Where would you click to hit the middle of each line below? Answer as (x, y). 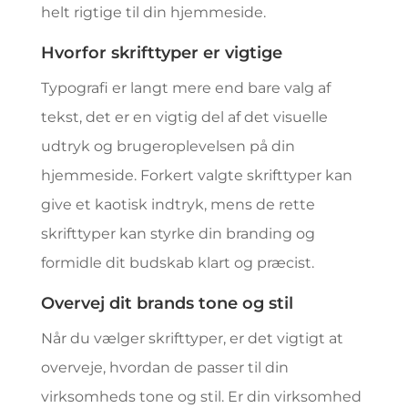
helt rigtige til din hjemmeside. (153, 12)
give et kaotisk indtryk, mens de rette (178, 204)
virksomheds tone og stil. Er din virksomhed (201, 397)
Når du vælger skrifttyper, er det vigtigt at (192, 338)
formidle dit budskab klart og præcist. (177, 263)
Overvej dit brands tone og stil (167, 303)
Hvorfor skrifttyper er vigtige (161, 53)
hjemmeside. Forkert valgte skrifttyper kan (196, 175)
